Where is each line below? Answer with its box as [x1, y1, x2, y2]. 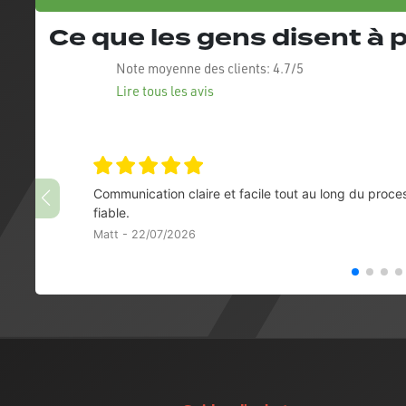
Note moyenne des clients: [116, 59, 273, 77]
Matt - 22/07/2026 [93, 227, 196, 241]
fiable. [93, 204, 130, 220]
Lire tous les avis [116, 82, 214, 100]
